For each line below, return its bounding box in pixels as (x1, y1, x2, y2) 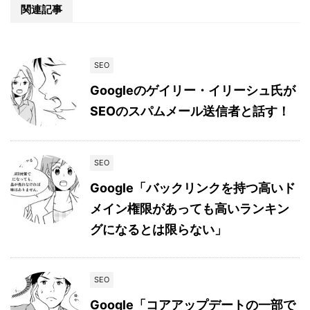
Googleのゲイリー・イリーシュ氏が (90, 82, 295, 98)
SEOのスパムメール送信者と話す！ (90, 103, 290, 118)
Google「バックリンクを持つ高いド (90, 180, 295, 195)
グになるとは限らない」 (90, 221, 227, 237)
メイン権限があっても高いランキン (90, 201, 289, 216)
